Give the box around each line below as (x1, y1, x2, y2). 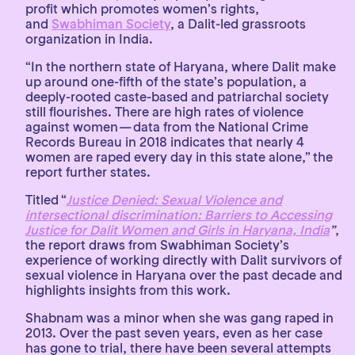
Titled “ (25, 192, 67, 208)
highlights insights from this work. (25, 282, 231, 298)
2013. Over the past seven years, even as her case (25, 325, 323, 341)
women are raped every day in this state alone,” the (25, 149, 333, 165)
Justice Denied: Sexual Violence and (67, 192, 282, 208)
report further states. (25, 164, 151, 180)
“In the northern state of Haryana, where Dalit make (25, 59, 336, 74)
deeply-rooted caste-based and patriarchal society (25, 89, 329, 105)
